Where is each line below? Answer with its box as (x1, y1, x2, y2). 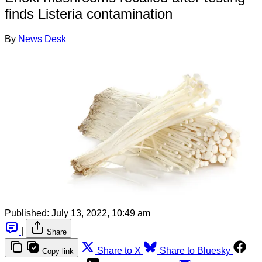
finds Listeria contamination (5, 5, 173, 22)
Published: (5, 208, 49, 218)
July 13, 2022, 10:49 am (51, 208, 150, 218)
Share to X (97, 245, 141, 256)
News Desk (18, 33, 66, 44)
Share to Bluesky (160, 245, 230, 256)
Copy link (42, 246, 74, 256)
